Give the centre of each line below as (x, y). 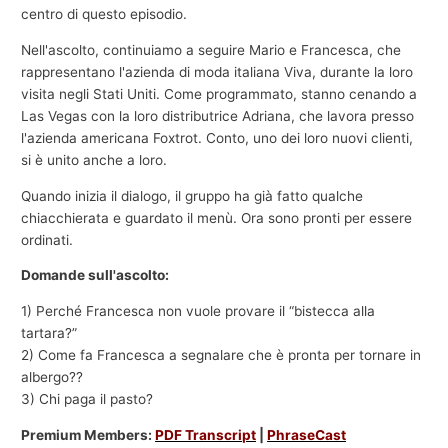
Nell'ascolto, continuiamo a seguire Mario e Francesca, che (211, 50)
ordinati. (47, 239)
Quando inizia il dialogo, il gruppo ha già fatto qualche (192, 195)
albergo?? (52, 377)
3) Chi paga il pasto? (87, 399)
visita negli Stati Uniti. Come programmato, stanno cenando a (219, 94)
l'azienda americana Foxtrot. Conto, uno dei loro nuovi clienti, (217, 138)
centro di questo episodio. (104, 14)
